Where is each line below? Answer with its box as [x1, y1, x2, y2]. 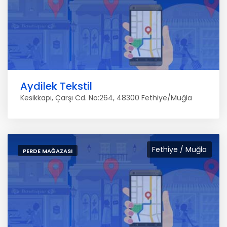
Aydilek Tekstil [20, 79, 92, 93]
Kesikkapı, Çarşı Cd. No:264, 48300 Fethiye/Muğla [20, 93, 192, 103]
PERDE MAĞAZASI [23, 147, 72, 155]
